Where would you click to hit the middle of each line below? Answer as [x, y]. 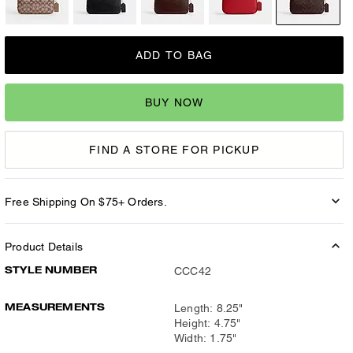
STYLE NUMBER [51, 270]
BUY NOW [174, 102]
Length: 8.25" [209, 308]
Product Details [44, 247]
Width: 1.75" [206, 338]
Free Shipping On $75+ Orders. [86, 202]
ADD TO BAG [174, 55]
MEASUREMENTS [55, 307]
